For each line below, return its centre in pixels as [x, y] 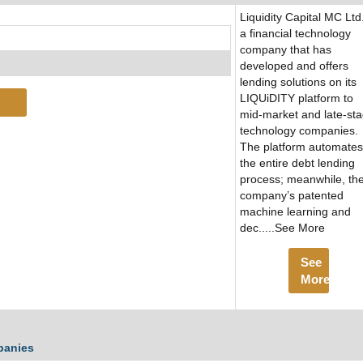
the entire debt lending [297, 163]
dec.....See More [282, 228]
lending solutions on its [298, 82]
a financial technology [295, 34]
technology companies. [299, 131]
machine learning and [295, 212]
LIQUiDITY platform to [297, 98]
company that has [286, 50]
